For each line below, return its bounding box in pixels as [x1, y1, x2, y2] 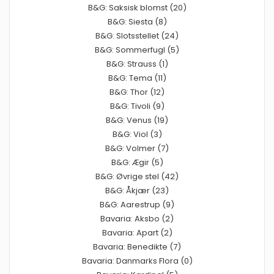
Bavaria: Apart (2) [102, 226, 172, 239]
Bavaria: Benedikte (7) [93, 240, 181, 253]
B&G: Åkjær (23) [105, 184, 169, 196]
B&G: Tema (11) [108, 72, 166, 84]
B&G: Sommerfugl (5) [95, 43, 179, 56]
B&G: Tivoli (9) [109, 100, 165, 112]
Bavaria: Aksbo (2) [100, 212, 174, 224]
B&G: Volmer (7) [105, 142, 169, 154]
